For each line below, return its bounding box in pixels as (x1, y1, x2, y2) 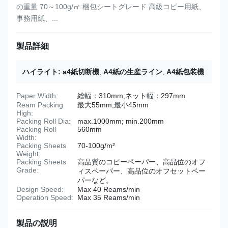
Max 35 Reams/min (77, 193, 140, 202)
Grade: (16, 166, 39, 174)
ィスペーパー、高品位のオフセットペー (77, 167, 206, 175)
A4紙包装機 (166, 68, 204, 76)
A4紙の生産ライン (103, 68, 162, 76)
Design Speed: (16, 185, 64, 193)
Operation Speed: (16, 193, 73, 202)
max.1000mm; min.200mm (77, 117, 164, 125)
